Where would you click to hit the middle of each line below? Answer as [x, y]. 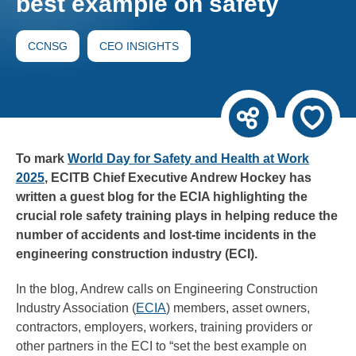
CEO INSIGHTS [139, 46]
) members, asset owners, [238, 308]
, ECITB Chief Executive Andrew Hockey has [178, 177]
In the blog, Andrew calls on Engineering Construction [167, 288]
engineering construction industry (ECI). [137, 253]
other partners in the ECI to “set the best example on [161, 346]
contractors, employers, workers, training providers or [164, 327]
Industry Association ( [76, 308]
